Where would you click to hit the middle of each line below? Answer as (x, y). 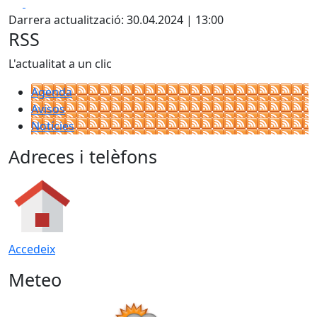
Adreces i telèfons (83, 156)
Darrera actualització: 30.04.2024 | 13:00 (116, 20)
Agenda (52, 92)
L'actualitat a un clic (60, 64)
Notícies (53, 126)
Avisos (48, 109)
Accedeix (32, 249)
